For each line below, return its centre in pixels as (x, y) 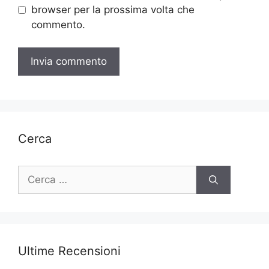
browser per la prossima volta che (113, 9)
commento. (58, 24)
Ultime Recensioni (69, 251)
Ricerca (35, 173)
